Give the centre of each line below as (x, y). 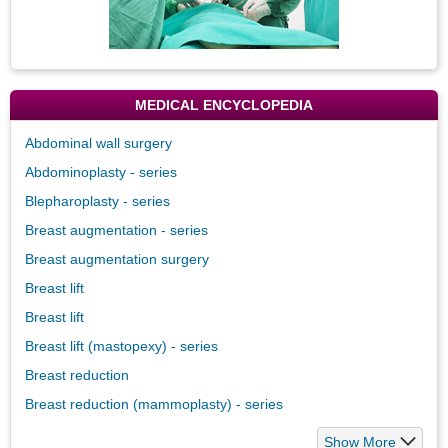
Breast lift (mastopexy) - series (121, 345)
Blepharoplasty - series (97, 200)
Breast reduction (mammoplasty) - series (154, 403)
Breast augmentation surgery (117, 258)
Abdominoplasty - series (101, 171)
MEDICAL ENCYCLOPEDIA (224, 104)
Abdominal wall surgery (98, 142)
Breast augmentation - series (116, 229)
